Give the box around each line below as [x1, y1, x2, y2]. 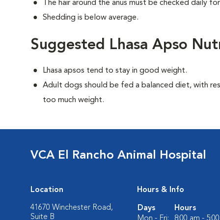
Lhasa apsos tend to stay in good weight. [43, 67, 187, 75]
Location [30, 186, 63, 194]
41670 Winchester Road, [30, 204, 113, 212]
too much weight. [43, 96, 104, 104]
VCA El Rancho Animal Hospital [30, 150, 206, 162]
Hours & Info [137, 186, 184, 194]
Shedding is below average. [43, 14, 138, 22]
